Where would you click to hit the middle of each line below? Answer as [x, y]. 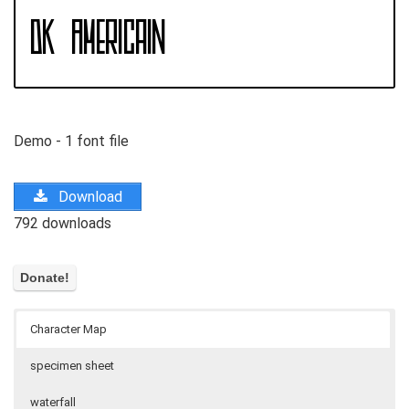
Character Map [68, 330]
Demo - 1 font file [71, 141]
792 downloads [63, 223]
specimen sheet [72, 366]
